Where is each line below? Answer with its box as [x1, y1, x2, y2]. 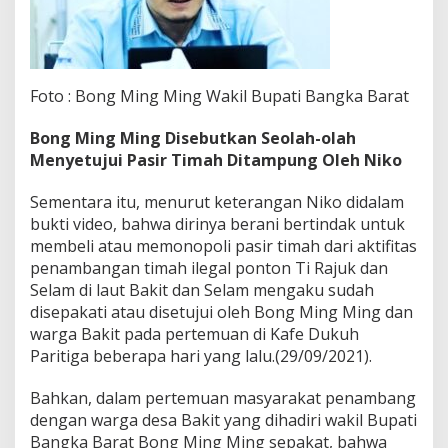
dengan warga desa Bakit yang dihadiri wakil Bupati [30, 408, 417, 431]
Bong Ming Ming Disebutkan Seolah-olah [30, 126, 356, 149]
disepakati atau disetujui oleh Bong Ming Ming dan [30, 300, 413, 323]
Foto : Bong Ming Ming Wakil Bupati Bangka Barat [30, 84, 409, 107]
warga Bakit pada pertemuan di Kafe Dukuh [30, 322, 359, 345]
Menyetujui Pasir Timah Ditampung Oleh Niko [30, 148, 402, 171]
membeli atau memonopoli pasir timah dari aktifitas [30, 234, 417, 257]
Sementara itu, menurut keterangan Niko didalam [30, 190, 404, 213]
